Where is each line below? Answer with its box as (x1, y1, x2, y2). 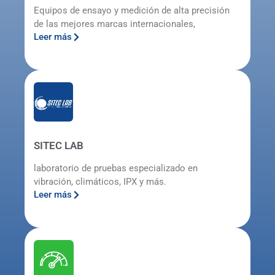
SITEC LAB (34, 139, 83, 152)
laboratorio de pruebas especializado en (34, 162, 198, 174)
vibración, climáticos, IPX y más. (34, 176, 166, 187)
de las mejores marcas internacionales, (34, 18, 195, 29)
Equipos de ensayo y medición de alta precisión (34, 4, 230, 16)
